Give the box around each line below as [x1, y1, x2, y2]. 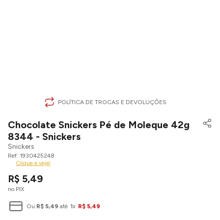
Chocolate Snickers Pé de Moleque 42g [8, 119, 190, 131]
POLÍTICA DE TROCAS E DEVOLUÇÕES [58, 99, 166, 106]
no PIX [8, 186, 24, 192]
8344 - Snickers [8, 131, 81, 142]
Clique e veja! [16, 160, 51, 166]
